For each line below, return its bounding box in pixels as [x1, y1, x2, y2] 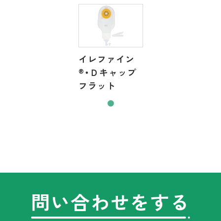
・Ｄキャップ [84, 66, 137, 79]
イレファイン [78, 52, 135, 66]
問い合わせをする [31, 188, 190, 216]
